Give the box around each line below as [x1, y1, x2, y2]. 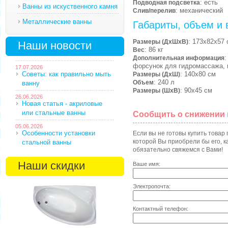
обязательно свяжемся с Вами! [132, 146, 223, 154]
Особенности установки [21, 129, 95, 137]
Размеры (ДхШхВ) [132, 38, 188, 45]
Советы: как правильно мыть [21, 70, 111, 78]
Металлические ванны [22, 18, 92, 25]
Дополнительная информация [132, 54, 224, 62]
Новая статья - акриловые [21, 100, 102, 107]
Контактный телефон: [132, 205, 188, 212]
